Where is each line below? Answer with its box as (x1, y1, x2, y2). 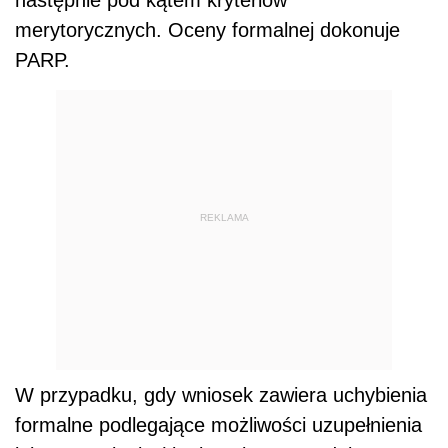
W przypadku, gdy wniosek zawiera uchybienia (15, 384, 427, 407)
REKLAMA (199, 211, 249, 223)
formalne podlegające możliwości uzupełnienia (15, 414, 422, 437)
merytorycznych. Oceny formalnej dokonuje (15, 19, 400, 42)
